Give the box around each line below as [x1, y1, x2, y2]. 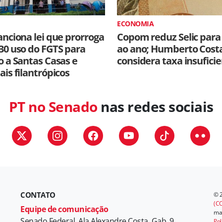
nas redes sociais [97, 97, 214, 116]
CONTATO [20, 190, 55, 200]
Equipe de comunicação [20, 204, 109, 215]
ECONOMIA [117, 19, 154, 28]
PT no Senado [8, 97, 98, 116]
